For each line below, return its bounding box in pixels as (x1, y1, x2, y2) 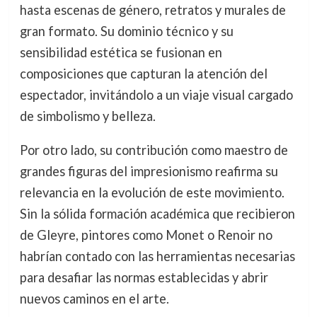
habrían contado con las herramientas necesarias (19, 248, 295, 265)
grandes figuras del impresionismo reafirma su (19, 163, 278, 180)
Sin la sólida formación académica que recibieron (19, 206, 295, 222)
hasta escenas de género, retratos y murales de (19, 2, 286, 18)
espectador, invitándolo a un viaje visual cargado (19, 87, 293, 103)
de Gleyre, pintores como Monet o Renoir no (19, 227, 272, 243)
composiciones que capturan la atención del (19, 66, 267, 82)
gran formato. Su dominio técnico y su (19, 23, 234, 40)
